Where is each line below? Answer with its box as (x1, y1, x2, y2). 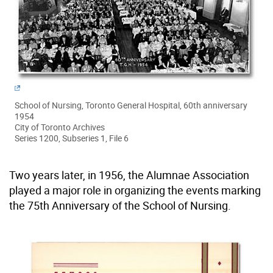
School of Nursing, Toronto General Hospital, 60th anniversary (15, 99, 247, 112)
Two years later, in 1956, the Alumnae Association (9, 168, 249, 183)
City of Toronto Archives (15, 121, 105, 133)
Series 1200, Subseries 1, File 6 (15, 132, 129, 144)
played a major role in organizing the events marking (9, 183, 261, 198)
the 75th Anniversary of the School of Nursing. (9, 198, 231, 213)
